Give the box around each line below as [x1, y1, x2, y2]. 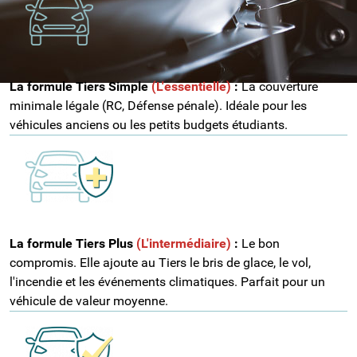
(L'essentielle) [151, 78, 231, 94]
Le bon [238, 235, 280, 251]
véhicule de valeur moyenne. [10, 292, 168, 308]
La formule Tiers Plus [10, 235, 136, 251]
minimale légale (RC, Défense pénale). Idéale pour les [10, 97, 307, 113]
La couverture [241, 78, 318, 94]
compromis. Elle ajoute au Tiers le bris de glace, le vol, [10, 254, 311, 270]
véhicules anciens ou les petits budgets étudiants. [10, 116, 288, 132]
